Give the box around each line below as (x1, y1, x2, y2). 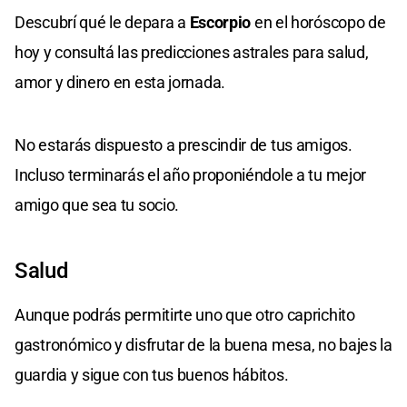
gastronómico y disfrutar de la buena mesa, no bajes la (15, 334, 392, 354)
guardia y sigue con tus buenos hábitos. (15, 364, 289, 384)
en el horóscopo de (251, 12, 386, 32)
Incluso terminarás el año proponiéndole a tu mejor (15, 164, 367, 184)
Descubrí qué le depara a (15, 12, 190, 32)
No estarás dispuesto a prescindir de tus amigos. (15, 134, 352, 154)
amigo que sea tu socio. (15, 194, 180, 214)
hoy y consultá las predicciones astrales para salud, (15, 42, 369, 62)
